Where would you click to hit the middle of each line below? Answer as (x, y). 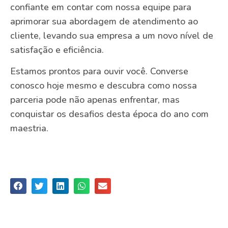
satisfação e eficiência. (57, 50)
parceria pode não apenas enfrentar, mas (95, 100)
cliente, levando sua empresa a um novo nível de (112, 35)
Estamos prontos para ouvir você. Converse (99, 72)
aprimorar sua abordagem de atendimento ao (104, 21)
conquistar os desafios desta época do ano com (109, 114)
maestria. (29, 129)
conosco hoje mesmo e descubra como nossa (104, 86)
